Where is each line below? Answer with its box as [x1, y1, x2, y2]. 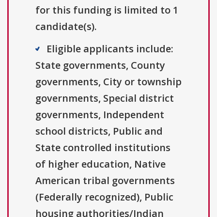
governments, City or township [35, 75, 182, 89]
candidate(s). [35, 20, 97, 33]
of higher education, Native [35, 157, 166, 171]
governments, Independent [35, 108, 164, 122]
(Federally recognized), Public [35, 190, 173, 204]
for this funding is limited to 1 [35, 3, 178, 17]
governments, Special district [35, 92, 174, 105]
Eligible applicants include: [46, 42, 173, 56]
